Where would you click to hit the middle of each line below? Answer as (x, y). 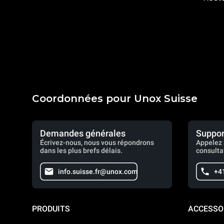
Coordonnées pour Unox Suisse (115, 98)
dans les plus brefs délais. (81, 150)
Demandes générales (83, 133)
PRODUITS (51, 209)
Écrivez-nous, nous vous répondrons (97, 142)
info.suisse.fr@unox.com (98, 171)
